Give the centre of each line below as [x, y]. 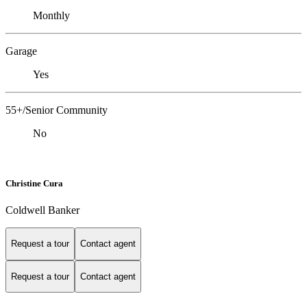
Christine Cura [34, 183]
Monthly [51, 15]
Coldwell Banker [42, 210]
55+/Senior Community [57, 110]
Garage [21, 51]
